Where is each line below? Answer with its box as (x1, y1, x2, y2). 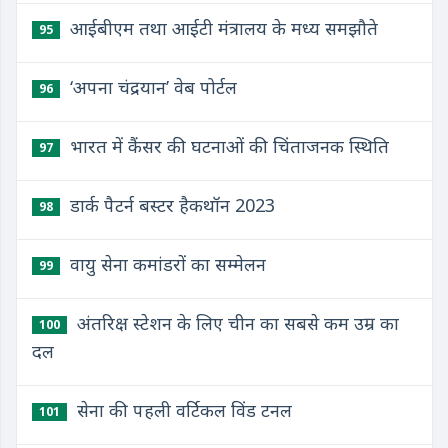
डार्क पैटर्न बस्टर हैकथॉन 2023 (65, 193, 275, 217)
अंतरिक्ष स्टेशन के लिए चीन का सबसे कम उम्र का (72, 311, 399, 335)
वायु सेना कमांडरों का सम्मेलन (65, 252, 266, 276)
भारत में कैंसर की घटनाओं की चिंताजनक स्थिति (65, 134, 389, 158)
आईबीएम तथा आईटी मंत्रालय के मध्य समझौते (65, 16, 378, 40)
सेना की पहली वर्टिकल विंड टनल (72, 398, 292, 422)
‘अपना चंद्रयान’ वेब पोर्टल (65, 75, 237, 99)
